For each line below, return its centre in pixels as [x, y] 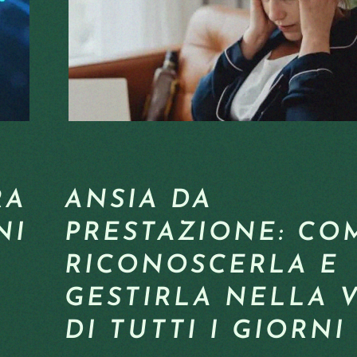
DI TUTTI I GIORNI [205, 331]
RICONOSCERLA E [202, 266]
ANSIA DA [139, 201]
